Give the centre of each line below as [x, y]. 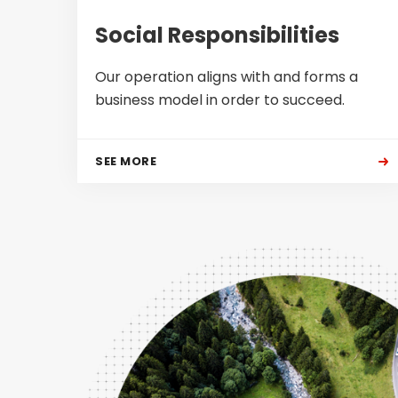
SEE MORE [126, 161]
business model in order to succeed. [220, 100]
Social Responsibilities [217, 35]
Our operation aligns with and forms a [227, 77]
